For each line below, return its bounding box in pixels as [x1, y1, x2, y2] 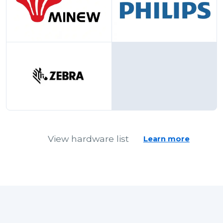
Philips [164, 9, 198, 21]
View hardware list [48, 133, 129, 144]
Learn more [143, 134, 190, 143]
